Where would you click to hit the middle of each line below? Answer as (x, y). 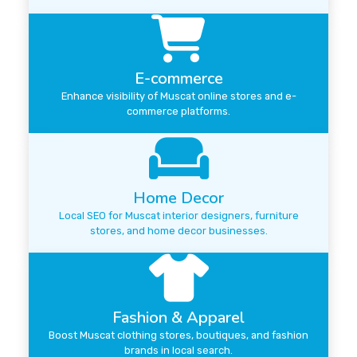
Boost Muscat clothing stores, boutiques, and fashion (178, 335)
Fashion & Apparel (178, 318)
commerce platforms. (178, 112)
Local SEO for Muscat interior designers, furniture (178, 216)
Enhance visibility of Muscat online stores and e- (178, 96)
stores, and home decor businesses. (178, 231)
